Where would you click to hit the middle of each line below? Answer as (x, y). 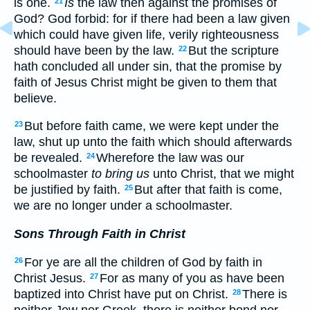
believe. (35, 98)
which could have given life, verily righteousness (146, 34)
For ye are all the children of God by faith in (143, 262)
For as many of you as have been (192, 278)
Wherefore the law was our (170, 158)
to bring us (120, 174)
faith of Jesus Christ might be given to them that (145, 82)
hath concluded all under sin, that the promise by (148, 66)
